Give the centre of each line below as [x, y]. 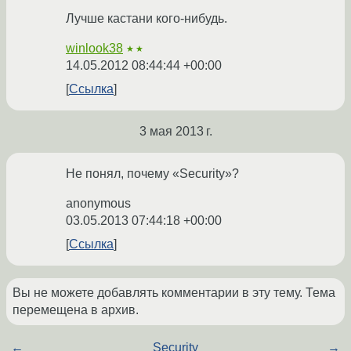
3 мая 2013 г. [175, 132]
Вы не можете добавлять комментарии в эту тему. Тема [174, 293]
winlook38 [94, 49]
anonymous [98, 204]
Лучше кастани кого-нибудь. [147, 19]
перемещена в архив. [76, 310]
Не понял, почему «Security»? [152, 174]
